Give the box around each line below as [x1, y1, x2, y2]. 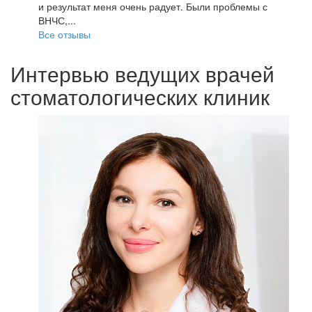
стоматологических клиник [10, 81, 270, 111]
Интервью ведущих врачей [10, 58, 274, 88]
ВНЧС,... [38, 13, 76, 27]
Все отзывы [38, 27, 91, 41]
